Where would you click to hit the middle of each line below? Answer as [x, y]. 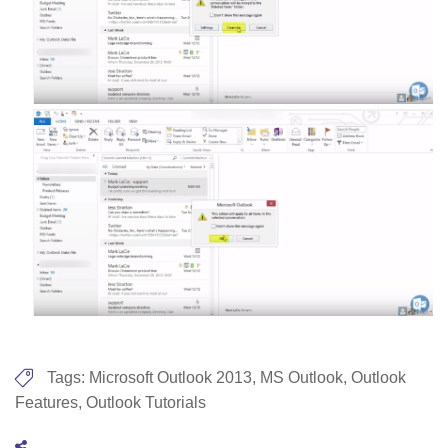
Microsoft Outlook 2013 [170, 377]
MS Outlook [301, 377]
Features [46, 402]
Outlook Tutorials [146, 402]
